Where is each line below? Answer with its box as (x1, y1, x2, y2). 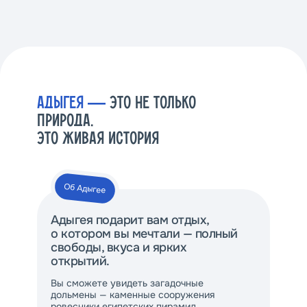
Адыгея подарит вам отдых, (51, 212, 209, 228)
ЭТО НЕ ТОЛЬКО (106, 95, 196, 112)
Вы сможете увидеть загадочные (51, 277, 204, 289)
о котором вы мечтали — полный (51, 226, 238, 241)
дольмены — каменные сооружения (51, 288, 214, 301)
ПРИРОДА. (37, 112, 93, 130)
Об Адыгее (63, 180, 107, 197)
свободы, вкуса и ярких (51, 240, 186, 255)
